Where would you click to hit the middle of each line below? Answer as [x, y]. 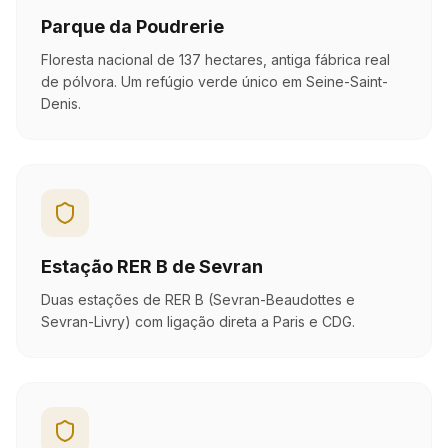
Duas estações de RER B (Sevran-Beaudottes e [198, 299]
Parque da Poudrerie [132, 26]
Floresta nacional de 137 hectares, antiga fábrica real [215, 59]
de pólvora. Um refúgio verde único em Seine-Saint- [214, 81]
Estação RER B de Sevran [152, 266]
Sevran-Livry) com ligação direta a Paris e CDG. [198, 321]
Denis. [61, 103]
